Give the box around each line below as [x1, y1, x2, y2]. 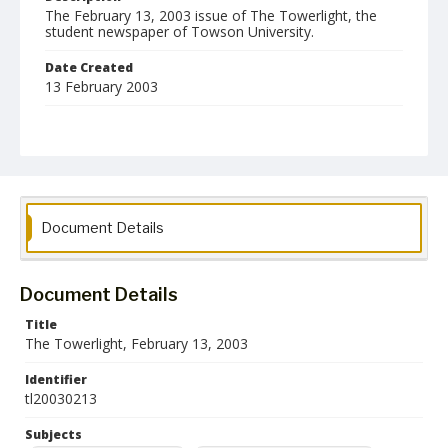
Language [45, 173, 108, 190]
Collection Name [45, 232, 152, 249]
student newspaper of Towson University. [45, 22, 314, 41]
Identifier [25, 371, 87, 388]
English [55, 194, 94, 211]
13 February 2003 [45, 77, 158, 96]
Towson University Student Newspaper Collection [55, 253, 334, 270]
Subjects [25, 426, 82, 443]
